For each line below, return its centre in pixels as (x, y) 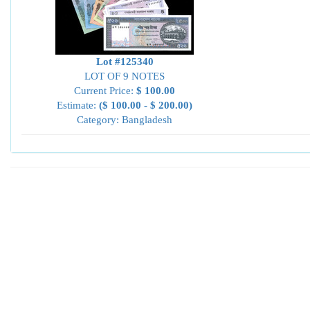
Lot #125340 (125, 62)
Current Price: (105, 91)
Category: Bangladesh (125, 120)
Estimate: (78, 105)
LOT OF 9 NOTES (125, 76)
